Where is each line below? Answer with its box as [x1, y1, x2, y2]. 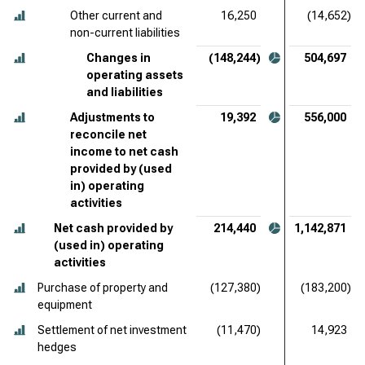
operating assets [86, 68, 183, 81]
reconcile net [70, 128, 147, 141]
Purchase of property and [37, 281, 168, 294]
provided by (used [70, 162, 172, 175]
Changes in [86, 51, 151, 64]
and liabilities [86, 86, 163, 99]
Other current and [70, 9, 162, 22]
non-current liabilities [70, 26, 180, 39]
